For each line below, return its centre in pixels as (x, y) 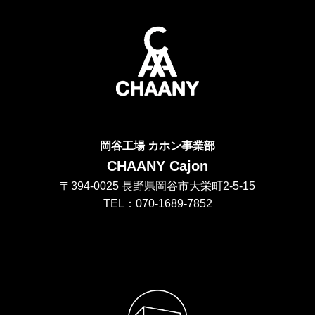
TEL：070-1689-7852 (157, 203)
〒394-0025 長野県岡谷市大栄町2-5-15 (157, 185)
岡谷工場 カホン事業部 (157, 145)
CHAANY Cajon (157, 166)
